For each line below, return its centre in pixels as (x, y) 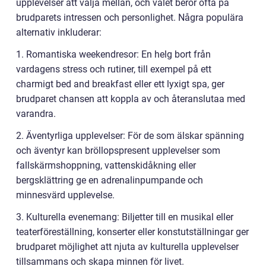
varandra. (36, 114)
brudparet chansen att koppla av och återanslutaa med (131, 99)
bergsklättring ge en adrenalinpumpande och (110, 180)
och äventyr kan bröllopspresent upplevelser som (118, 151)
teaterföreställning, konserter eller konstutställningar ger (132, 232)
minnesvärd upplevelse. (65, 195)
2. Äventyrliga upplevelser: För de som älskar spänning (130, 136)
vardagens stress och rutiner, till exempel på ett (114, 69)
